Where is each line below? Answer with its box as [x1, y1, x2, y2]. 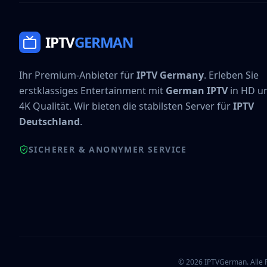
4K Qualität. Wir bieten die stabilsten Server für [19, 100, 233, 113]
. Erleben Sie [204, 69, 259, 82]
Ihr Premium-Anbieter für [19, 69, 136, 82]
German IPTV [166, 84, 228, 97]
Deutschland [19, 115, 80, 128]
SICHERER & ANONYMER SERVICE [29, 144, 187, 155]
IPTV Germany [136, 69, 204, 82]
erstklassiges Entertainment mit [19, 84, 166, 97]
